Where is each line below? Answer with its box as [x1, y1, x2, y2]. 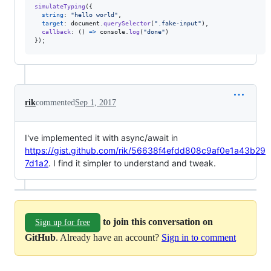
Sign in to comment [162, 232, 236, 243]
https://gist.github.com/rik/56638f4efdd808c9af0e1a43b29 [25, 145, 266, 155]
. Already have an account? [56, 232, 162, 243]
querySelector [103, 20, 151, 27]
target [42, 20, 64, 27]
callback [42, 28, 71, 35]
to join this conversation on [103, 216, 213, 227]
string [42, 11, 64, 18]
